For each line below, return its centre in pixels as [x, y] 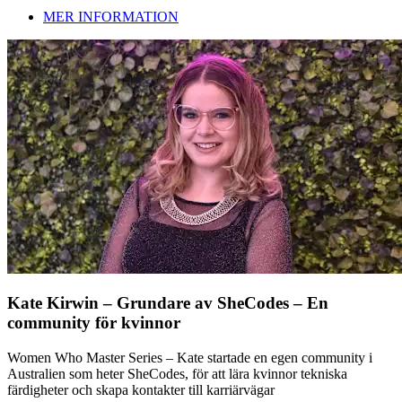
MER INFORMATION [111, 16]
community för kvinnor [94, 323]
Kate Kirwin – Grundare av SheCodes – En [168, 303]
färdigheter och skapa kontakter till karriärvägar [141, 390]
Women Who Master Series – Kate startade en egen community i [190, 358]
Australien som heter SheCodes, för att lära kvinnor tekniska [177, 374]
